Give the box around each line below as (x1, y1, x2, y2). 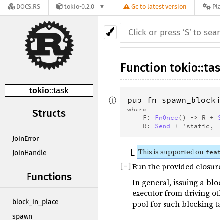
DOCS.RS (16, 3, 40, 11)
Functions (27, 171, 72, 183)
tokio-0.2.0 (64, 3, 94, 11)
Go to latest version (131, 3, 187, 11)
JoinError (12, 135, 39, 143)
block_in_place (12, 198, 59, 206)
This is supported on (138, 147, 205, 157)
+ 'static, (170, 122, 218, 130)
